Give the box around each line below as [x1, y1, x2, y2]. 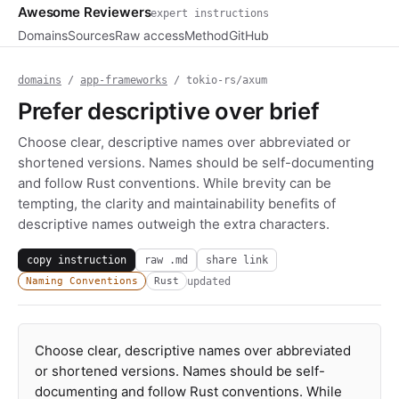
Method [184, 28, 229, 43]
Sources [68, 28, 115, 43]
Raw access [115, 28, 184, 43]
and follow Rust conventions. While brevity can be [18, 175, 331, 191]
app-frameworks [80, 74, 167, 86]
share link [206, 253, 268, 266]
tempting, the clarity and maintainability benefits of [18, 195, 336, 212]
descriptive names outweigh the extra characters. [18, 216, 330, 232]
